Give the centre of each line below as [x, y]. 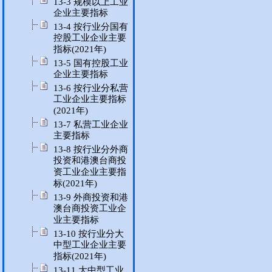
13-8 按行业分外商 [91, 149]
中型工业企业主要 [90, 245]
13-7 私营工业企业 [91, 124]
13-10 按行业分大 [89, 234]
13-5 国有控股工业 [91, 63]
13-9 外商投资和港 [91, 197]
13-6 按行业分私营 [91, 88]
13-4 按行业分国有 [91, 27]
